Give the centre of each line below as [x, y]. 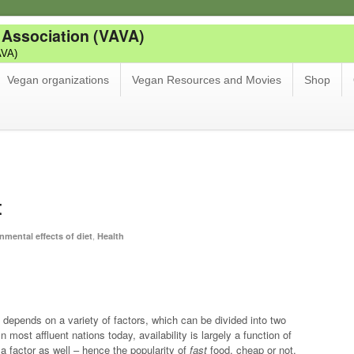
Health [111, 235]
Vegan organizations [58, 80]
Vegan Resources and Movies [207, 80]
